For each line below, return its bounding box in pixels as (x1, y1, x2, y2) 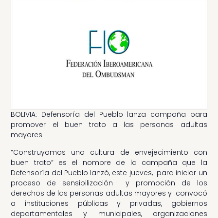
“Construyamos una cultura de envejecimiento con (11, 147, 207, 157)
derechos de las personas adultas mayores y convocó (11, 188, 207, 198)
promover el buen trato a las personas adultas (11, 120, 207, 130)
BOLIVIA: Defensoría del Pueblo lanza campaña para (11, 109, 207, 120)
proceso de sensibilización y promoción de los (11, 178, 207, 188)
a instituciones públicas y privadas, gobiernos (11, 198, 207, 208)
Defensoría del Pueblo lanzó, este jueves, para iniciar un (11, 167, 207, 178)
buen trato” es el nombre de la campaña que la (11, 157, 207, 167)
